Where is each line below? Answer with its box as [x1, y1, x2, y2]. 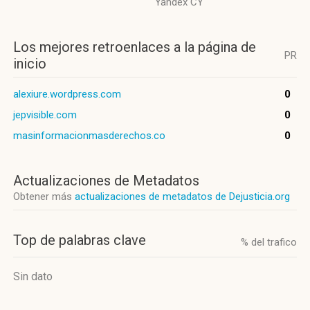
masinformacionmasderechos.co [13, 129, 165, 142]
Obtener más [13, 190, 75, 203]
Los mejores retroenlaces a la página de [13, 39, 256, 55]
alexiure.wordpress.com [13, 88, 121, 100]
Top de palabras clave [13, 232, 146, 248]
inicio [13, 55, 46, 72]
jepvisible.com [13, 109, 77, 121]
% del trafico [241, 236, 297, 248]
